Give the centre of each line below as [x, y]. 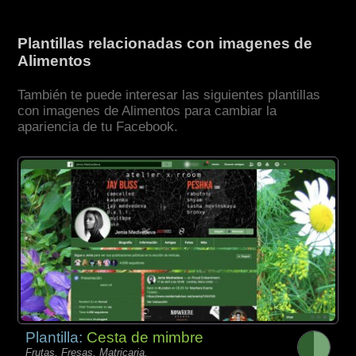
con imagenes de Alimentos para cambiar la [147, 111]
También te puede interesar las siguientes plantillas [169, 95]
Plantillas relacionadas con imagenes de [165, 44]
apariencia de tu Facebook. [98, 127]
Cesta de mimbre [145, 337]
